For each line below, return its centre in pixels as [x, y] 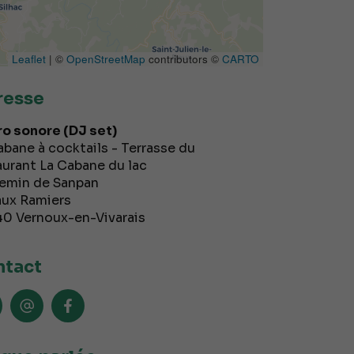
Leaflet [28, 59]
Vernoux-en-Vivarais [80, 218]
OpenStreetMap [105, 59]
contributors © [183, 59]
